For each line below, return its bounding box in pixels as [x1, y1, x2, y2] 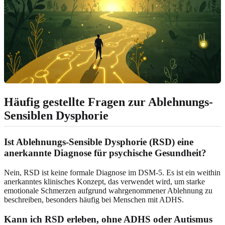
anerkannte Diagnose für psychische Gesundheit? [4, 148, 206, 159]
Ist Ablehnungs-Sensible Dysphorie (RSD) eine [4, 137, 193, 148]
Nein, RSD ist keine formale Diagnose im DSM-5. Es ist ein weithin [4, 168, 220, 177]
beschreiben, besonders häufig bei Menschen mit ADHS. [4, 195, 184, 204]
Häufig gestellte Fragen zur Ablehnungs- [4, 95, 213, 109]
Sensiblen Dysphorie [4, 109, 108, 123]
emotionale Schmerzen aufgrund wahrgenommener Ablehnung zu [4, 186, 212, 195]
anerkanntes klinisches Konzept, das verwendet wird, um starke [4, 177, 205, 186]
